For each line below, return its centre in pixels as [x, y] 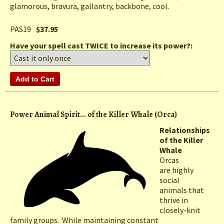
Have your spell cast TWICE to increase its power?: [102, 46]
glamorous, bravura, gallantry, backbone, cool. [89, 6]
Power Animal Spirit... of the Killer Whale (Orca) [93, 115]
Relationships [185, 130]
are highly [176, 170]
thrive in [174, 200]
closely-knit [180, 210]
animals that [182, 190]
